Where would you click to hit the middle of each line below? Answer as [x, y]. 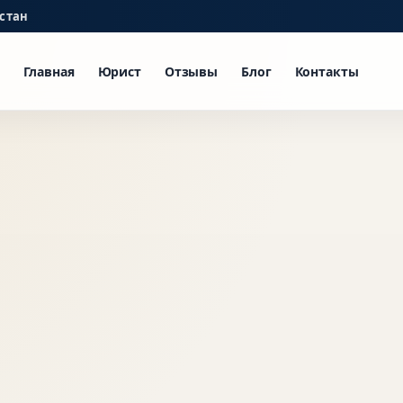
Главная [49, 71]
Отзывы [191, 71]
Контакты [327, 71]
